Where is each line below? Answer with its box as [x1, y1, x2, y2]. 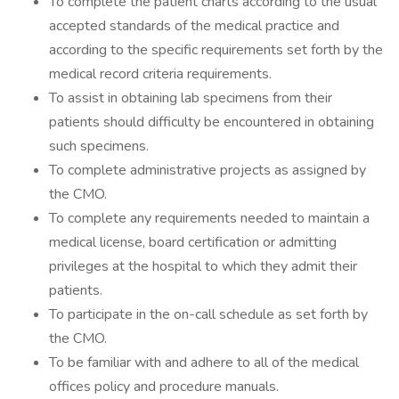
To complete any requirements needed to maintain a [49, 208, 370, 228]
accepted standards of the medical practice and [49, 16, 339, 36]
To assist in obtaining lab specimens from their [49, 88, 332, 108]
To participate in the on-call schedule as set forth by [49, 305, 368, 324]
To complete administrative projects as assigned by [49, 160, 366, 180]
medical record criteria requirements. [49, 64, 272, 84]
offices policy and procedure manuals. [49, 377, 279, 396]
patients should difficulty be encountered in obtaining [49, 112, 374, 132]
